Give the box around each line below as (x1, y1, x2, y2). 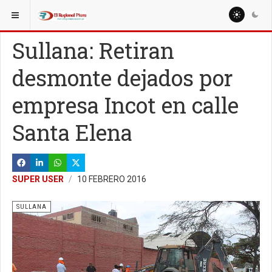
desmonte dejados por (12, 63, 233, 92)
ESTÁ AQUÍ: (8, 7, 50, 16)
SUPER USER (12, 174, 64, 184)
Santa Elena (12, 118, 132, 147)
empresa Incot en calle (12, 90, 239, 120)
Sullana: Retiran (12, 36, 174, 65)
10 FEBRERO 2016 (77, 174, 146, 184)
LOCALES (65, 7, 96, 16)
